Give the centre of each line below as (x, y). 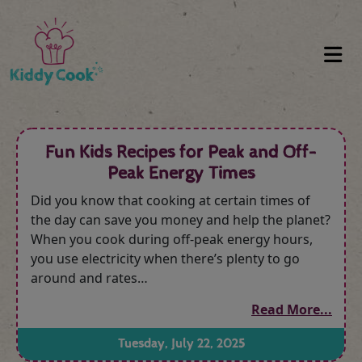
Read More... (292, 309)
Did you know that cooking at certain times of (170, 200)
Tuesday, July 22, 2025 (181, 344)
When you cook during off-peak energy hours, (172, 239)
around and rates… (89, 278)
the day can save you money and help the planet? (181, 220)
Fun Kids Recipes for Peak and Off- (181, 152)
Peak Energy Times (181, 173)
